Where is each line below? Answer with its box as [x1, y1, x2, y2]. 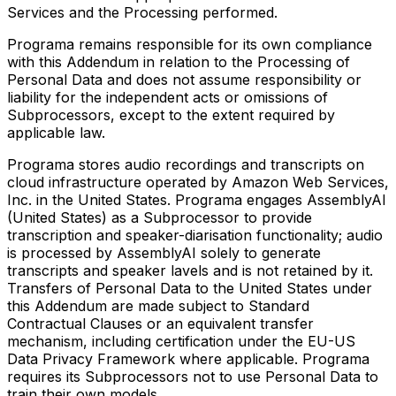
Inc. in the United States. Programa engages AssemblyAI [7, 191, 386, 209]
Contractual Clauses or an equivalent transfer [7, 315, 314, 332]
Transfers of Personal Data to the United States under [7, 279, 372, 297]
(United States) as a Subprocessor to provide [7, 209, 312, 226]
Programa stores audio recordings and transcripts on [7, 156, 364, 173]
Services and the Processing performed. [7, 4, 278, 21]
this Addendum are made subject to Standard [7, 297, 309, 315]
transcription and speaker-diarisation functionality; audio [7, 226, 383, 244]
